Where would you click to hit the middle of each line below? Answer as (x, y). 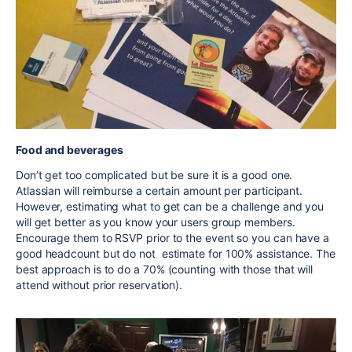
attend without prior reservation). (99, 284)
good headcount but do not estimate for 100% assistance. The (176, 253)
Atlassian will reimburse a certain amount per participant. (159, 190)
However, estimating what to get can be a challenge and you (170, 206)
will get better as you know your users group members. (156, 222)
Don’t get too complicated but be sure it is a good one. (154, 174)
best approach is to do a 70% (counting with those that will (165, 269)
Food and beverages (70, 149)
